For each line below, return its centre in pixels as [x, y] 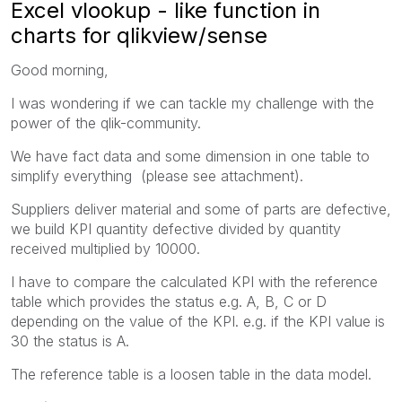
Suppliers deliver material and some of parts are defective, [201, 209]
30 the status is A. [70, 341]
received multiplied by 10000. [105, 248]
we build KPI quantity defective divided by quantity [176, 228]
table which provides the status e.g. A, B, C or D [169, 301]
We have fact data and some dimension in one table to [190, 156]
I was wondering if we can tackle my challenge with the [192, 103]
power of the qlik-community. [106, 122]
